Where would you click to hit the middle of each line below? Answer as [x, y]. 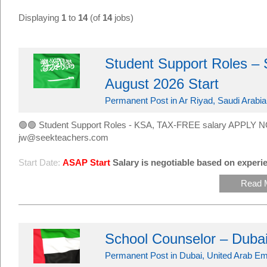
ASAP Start [86, 162]
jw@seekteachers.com [63, 137]
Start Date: [39, 162]
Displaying [40, 18]
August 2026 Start [162, 84]
